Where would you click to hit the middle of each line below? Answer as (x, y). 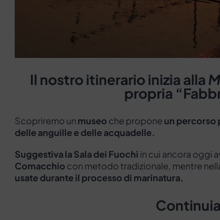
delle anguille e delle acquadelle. (85, 133)
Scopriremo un (46, 121)
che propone (136, 121)
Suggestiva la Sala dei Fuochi (77, 154)
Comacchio (40, 166)
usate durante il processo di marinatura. (99, 178)
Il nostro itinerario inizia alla (119, 80)
